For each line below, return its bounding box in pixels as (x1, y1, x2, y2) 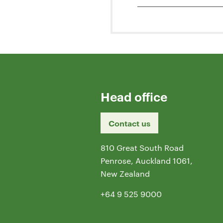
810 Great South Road (101, 142, 184, 153)
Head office (101, 89, 167, 105)
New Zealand (101, 168, 150, 179)
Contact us (109, 117, 150, 129)
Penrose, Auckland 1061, (101, 155, 193, 166)
